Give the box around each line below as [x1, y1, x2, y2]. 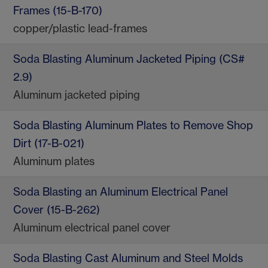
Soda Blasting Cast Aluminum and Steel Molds [13, 251, 243, 266]
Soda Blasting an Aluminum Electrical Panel [13, 185, 228, 199]
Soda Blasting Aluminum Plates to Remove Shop [13, 118, 253, 133]
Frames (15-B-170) [13, 4, 102, 18]
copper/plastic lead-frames [13, 22, 147, 36]
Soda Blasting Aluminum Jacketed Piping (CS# [13, 52, 245, 66]
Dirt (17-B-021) [13, 136, 84, 151]
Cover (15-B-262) [13, 203, 100, 217]
